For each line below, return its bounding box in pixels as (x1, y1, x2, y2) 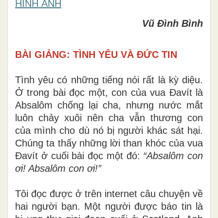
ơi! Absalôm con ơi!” (15, 163, 101, 174)
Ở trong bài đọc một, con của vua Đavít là (15, 87, 203, 98)
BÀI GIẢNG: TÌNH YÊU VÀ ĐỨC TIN (15, 49, 177, 60)
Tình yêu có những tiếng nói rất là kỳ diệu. (15, 74, 203, 85)
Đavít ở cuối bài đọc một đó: (15, 150, 144, 161)
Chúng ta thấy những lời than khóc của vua (15, 137, 203, 148)
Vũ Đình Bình (142, 18, 203, 29)
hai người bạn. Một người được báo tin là (15, 200, 203, 212)
